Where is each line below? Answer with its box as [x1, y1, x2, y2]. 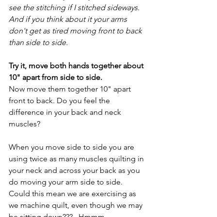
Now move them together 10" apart [9, 84, 133, 93]
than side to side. [9, 37, 70, 47]
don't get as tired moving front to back [9, 26, 144, 35]
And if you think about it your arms [9, 14, 129, 24]
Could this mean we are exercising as [9, 188, 138, 198]
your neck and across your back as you [9, 165, 142, 175]
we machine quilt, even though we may [9, 200, 144, 210]
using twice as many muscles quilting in [9, 154, 146, 163]
